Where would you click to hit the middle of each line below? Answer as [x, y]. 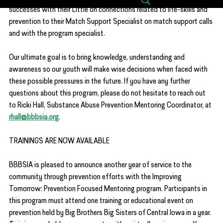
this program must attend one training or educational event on [102, 201]
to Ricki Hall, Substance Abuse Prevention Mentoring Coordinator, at [111, 106]
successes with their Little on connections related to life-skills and [109, 10]
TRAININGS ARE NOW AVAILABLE [59, 142]
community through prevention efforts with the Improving [96, 177]
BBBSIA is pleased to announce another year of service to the [101, 166]
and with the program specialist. [57, 34]
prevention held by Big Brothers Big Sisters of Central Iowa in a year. [111, 213]
